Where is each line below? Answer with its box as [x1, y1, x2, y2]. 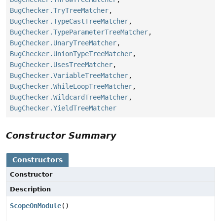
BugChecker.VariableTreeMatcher [10, 71, 128, 79]
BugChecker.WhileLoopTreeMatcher [10, 82, 132, 90]
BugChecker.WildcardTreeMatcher [10, 93, 128, 101]
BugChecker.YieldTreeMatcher [10, 104, 116, 112]
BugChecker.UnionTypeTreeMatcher [10, 49, 132, 58]
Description [10, 185, 51, 193]
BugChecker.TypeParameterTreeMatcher [10, 28, 148, 36]
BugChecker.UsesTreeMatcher [10, 60, 112, 69]
